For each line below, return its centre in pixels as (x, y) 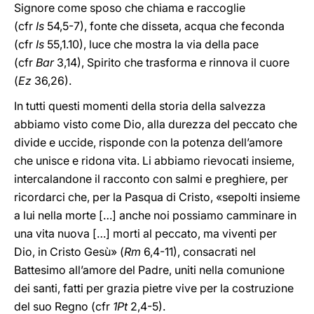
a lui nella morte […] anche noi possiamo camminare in (155, 215)
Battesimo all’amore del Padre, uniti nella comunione (149, 270)
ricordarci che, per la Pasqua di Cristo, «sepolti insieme (157, 197)
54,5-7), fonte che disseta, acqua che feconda (164, 26)
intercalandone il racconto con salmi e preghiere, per (151, 179)
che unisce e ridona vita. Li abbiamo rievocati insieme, (154, 161)
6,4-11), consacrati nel (198, 252)
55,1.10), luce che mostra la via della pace (151, 44)
